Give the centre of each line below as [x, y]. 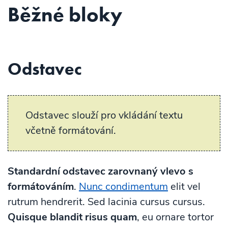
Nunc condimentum [123, 187]
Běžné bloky [65, 15]
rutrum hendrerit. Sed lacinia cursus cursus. [106, 202]
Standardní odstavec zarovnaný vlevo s [101, 171]
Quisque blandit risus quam [72, 217]
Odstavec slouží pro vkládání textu [104, 115]
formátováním [41, 187]
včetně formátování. [71, 131]
